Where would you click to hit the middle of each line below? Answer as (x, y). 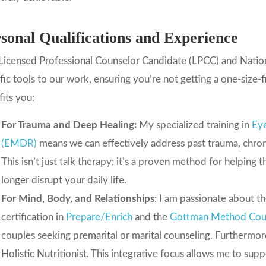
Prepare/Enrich (99, 217)
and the (151, 217)
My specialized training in (194, 125)
